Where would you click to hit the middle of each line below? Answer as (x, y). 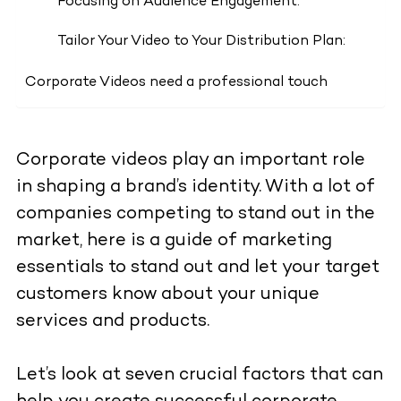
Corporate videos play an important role (190, 161)
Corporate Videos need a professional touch (176, 83)
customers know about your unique (167, 295)
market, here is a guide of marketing (174, 242)
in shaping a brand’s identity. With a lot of (195, 188)
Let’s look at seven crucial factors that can (199, 376)
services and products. (112, 322)
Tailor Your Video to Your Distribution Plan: (201, 42)
